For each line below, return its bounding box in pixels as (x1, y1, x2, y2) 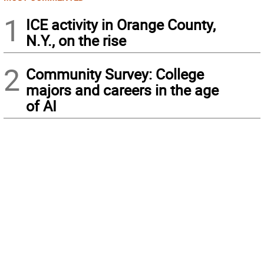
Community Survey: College (26, 64, 204, 84)
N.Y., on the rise (26, 31, 126, 51)
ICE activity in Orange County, (26, 15, 216, 35)
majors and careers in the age (26, 80, 219, 100)
